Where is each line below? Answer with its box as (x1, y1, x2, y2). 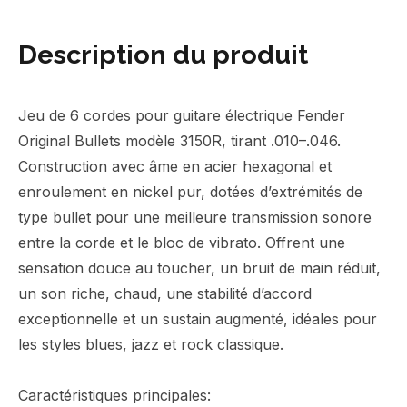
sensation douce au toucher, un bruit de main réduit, (18, 259, 381, 277)
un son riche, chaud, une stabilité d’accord (18, 284, 312, 303)
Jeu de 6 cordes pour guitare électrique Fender (18, 106, 345, 124)
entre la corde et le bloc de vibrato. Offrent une (18, 233, 345, 252)
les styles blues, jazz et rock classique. (18, 335, 283, 353)
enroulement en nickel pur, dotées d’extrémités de (18, 183, 362, 201)
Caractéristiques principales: (18, 386, 211, 404)
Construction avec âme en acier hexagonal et (18, 157, 332, 175)
